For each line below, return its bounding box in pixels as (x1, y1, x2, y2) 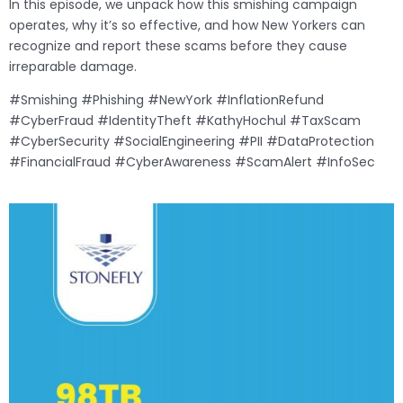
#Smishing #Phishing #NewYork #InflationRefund (9, 91, 324, 110)
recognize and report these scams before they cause (9, 37, 347, 56)
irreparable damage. (9, 58, 137, 76)
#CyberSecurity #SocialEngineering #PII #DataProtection (9, 132, 374, 151)
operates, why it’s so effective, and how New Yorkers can (9, 16, 365, 35)
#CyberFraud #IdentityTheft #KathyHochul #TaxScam (9, 112, 361, 130)
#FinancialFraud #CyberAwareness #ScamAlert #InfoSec (9, 153, 375, 172)
